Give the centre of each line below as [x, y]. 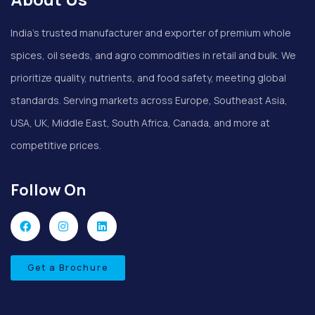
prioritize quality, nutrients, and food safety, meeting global [148, 78]
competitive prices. [56, 146]
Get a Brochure [68, 267]
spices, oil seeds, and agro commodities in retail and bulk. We [153, 56]
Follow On [48, 190]
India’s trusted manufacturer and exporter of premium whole [151, 33]
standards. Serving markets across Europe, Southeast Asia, [149, 101]
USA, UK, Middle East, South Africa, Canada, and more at [140, 123]
